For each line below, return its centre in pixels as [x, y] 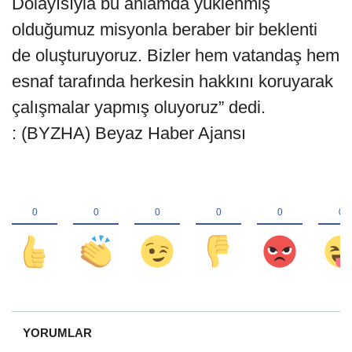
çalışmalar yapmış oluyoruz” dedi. [153, 108]
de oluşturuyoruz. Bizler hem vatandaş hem [176, 56]
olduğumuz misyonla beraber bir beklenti [165, 30]
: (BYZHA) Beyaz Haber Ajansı [129, 134]
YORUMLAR [57, 333]
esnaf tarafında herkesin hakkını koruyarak [172, 82]
